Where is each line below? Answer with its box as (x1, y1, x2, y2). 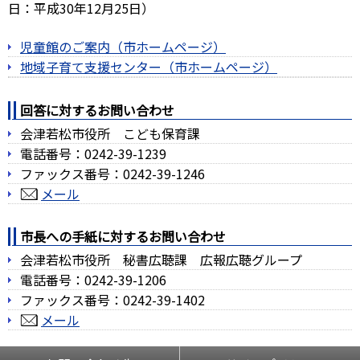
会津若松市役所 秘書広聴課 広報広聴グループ (20, 250, 302, 269)
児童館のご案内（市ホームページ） (20, 37, 226, 56)
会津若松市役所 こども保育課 (20, 124, 200, 143)
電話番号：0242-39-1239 (20, 144, 166, 163)
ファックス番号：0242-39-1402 (20, 290, 205, 309)
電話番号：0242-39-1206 (20, 270, 166, 289)
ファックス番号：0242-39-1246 (20, 164, 205, 183)
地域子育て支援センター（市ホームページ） (20, 57, 277, 76)
